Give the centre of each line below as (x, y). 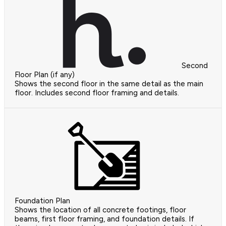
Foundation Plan (42, 201)
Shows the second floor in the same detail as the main (109, 83)
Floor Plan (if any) (45, 74)
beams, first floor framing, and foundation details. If (104, 219)
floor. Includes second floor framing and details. (97, 93)
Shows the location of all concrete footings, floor (100, 210)
